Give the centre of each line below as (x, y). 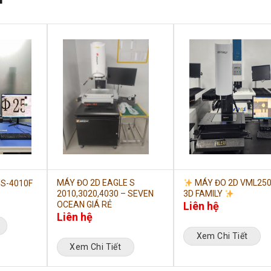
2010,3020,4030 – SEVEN (105, 194)
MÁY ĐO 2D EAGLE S (96, 183)
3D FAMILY (204, 194)
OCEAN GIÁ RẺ (84, 205)
